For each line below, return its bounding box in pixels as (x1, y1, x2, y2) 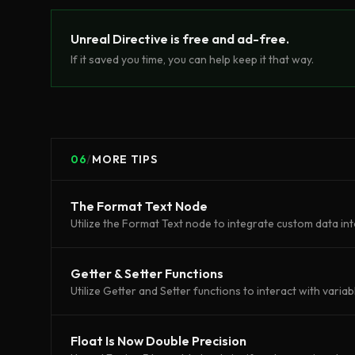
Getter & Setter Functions (71, 265, 223, 281)
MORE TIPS (92, 151, 158, 166)
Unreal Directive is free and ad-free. (71, 30, 289, 47)
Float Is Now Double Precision (71, 332, 246, 349)
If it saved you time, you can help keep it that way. (71, 52, 314, 67)
